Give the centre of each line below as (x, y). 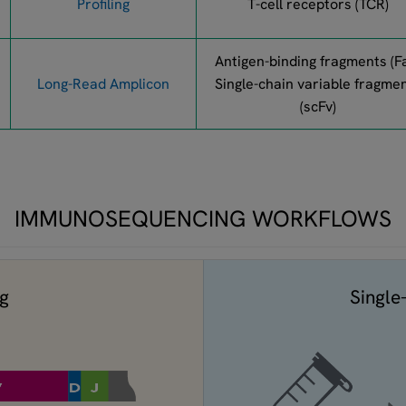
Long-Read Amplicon (103, 84)
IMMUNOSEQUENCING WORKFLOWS (203, 219)
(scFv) (318, 106)
